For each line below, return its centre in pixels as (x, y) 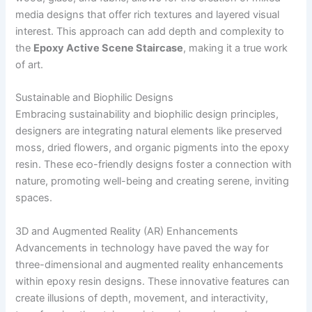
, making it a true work (236, 48)
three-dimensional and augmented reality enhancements (150, 264)
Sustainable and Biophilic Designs (95, 98)
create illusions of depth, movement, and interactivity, (142, 298)
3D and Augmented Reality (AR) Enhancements (127, 231)
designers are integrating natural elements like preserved (149, 131)
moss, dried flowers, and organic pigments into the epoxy (153, 148)
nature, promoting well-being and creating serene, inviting (153, 181)
